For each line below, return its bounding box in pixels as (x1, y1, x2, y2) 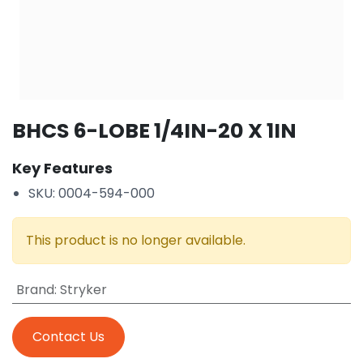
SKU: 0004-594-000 (28, 183, 155, 203)
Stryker (59, 280, 107, 299)
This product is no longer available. (26, 230, 246, 250)
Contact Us (32, 327, 105, 346)
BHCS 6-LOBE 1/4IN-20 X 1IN (12, 116, 297, 145)
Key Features (12, 157, 113, 178)
